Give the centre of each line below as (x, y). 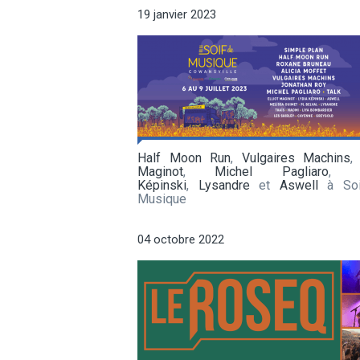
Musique (162, 198)
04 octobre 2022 (181, 239)
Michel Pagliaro (272, 171)
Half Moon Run (184, 157)
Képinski (162, 185)
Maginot (160, 171)
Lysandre (224, 185)
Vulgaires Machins (296, 157)
